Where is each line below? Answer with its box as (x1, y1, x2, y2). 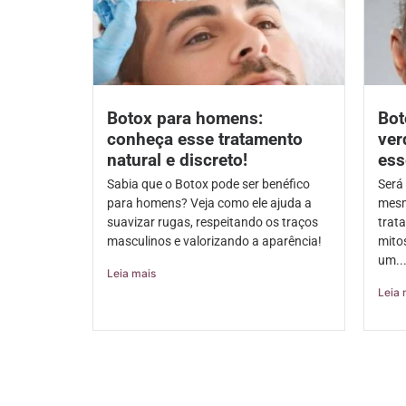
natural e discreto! (107, 150, 247, 171)
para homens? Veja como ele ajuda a (107, 196, 312, 211)
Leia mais (107, 266, 156, 281)
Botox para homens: (107, 108, 263, 130)
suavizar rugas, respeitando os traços (107, 215, 318, 230)
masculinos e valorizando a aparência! (107, 234, 322, 249)
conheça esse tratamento (107, 129, 303, 150)
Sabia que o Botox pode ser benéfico (107, 177, 310, 192)
